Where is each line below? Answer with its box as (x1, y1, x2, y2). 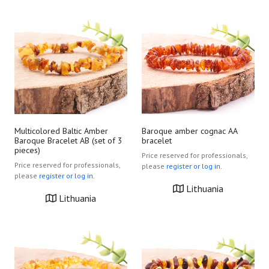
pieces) (14, 145, 40, 156)
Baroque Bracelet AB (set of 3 (14, 135, 122, 146)
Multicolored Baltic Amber (14, 125, 108, 136)
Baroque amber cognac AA (142, 125, 237, 136)
